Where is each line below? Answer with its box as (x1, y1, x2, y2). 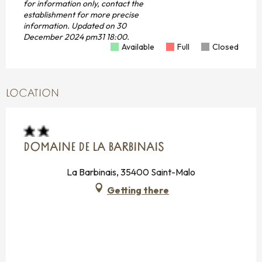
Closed (212, 42, 239, 53)
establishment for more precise (23, 9, 139, 20)
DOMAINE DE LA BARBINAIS (23, 142, 164, 154)
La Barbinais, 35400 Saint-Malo (67, 166, 195, 178)
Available (122, 42, 154, 53)
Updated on (71, 20, 115, 32)
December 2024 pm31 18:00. (23, 32, 129, 43)
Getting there (107, 184, 169, 196)
